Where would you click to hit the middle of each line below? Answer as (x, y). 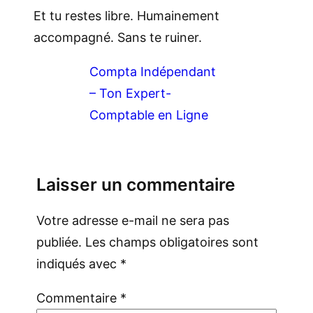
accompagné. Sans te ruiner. (118, 38)
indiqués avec (78, 264)
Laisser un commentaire (136, 185)
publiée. (59, 242)
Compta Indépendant (153, 72)
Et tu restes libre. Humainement (126, 16)
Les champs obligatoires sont (172, 242)
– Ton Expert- (130, 94)
